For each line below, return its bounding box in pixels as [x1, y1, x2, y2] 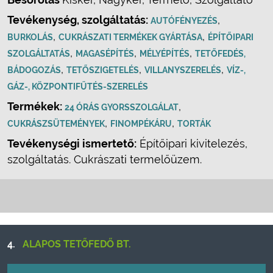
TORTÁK [177, 119, 211, 129]
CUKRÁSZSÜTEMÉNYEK [7, 119, 105, 129]
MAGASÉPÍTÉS [76, 49, 134, 58]
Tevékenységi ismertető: [7, 137, 136, 150]
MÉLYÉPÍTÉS [140, 49, 190, 58]
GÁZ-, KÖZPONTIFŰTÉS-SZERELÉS [7, 82, 148, 91]
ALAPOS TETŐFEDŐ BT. [23, 238, 131, 250]
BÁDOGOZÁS [7, 65, 61, 75]
